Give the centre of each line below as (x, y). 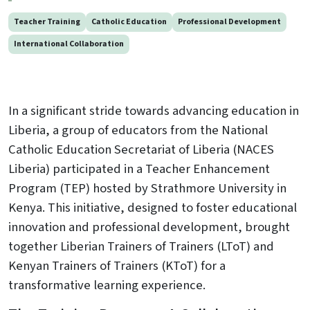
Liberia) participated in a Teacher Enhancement (139, 169)
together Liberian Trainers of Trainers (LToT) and (141, 246)
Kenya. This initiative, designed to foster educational (153, 208)
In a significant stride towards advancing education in (154, 111)
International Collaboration (69, 44)
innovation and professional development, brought (149, 227)
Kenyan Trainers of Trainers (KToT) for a (117, 266)
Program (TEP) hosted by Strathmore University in (147, 188)
